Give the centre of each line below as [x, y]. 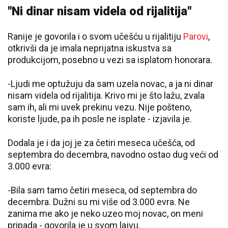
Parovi [196, 36]
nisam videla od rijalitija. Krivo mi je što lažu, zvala [106, 95]
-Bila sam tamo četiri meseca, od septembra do [102, 190]
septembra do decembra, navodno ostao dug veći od [113, 154]
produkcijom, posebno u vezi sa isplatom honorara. [110, 60]
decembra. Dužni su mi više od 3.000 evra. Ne [99, 202]
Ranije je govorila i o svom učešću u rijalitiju [95, 36]
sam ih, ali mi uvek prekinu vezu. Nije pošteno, [99, 107]
